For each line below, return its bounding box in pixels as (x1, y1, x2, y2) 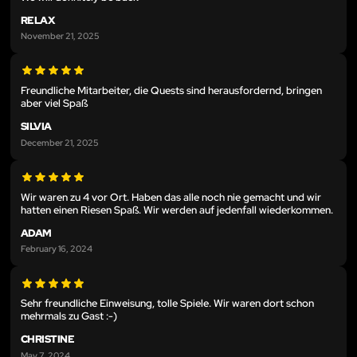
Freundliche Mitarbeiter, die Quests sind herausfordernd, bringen (21, 84, 322, 98)
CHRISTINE (21, 332, 75, 347)
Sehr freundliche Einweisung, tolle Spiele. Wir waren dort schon (21, 296, 314, 311)
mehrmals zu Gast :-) (21, 309, 117, 324)
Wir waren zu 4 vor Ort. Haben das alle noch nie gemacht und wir (21, 190, 321, 204)
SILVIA (21, 120, 52, 134)
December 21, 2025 (21, 135, 99, 148)
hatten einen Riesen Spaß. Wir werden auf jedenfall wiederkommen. (21, 202, 333, 217)
